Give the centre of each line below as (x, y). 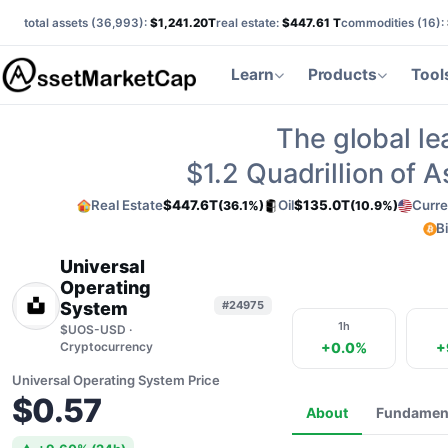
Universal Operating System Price (116, 380)
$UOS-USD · (96, 329)
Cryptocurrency (106, 346)
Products (342, 74)
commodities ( (381, 22)
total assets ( (60, 22)
